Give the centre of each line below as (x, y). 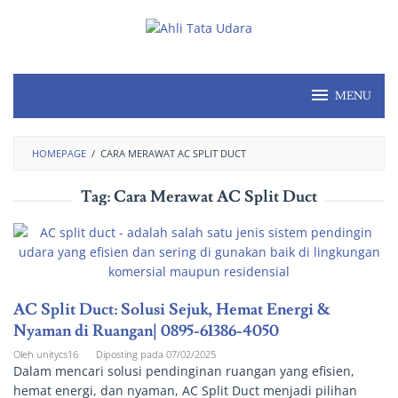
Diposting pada (131, 354)
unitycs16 (57, 354)
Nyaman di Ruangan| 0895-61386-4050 (146, 331)
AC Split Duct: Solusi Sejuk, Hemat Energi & (172, 310)
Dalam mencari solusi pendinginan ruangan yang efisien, (184, 371)
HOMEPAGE (59, 154)
